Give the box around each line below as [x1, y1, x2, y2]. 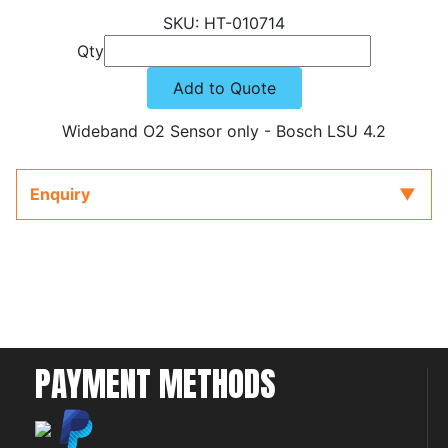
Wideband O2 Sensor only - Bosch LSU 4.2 [62, 120, 386, 141]
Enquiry [29, 184, 90, 205]
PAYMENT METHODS [35, 359, 276, 409]
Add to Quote [172, 77, 276, 98]
